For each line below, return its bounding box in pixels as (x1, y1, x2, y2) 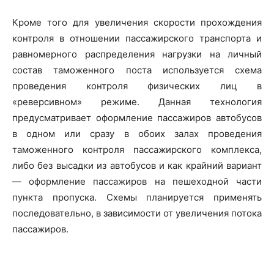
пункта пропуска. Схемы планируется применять (12, 191, 262, 203)
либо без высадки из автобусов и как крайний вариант (12, 160, 262, 171)
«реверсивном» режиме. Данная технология (12, 96, 262, 108)
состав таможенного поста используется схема (12, 64, 262, 76)
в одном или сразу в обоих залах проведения (12, 128, 262, 139)
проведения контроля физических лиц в (12, 80, 262, 92)
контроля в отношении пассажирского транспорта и (12, 32, 262, 44)
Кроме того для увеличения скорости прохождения (12, 17, 262, 28)
